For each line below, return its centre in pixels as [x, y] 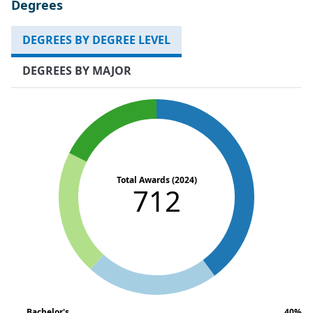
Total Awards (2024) [156, 180]
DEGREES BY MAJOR [77, 70]
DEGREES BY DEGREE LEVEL [96, 39]
